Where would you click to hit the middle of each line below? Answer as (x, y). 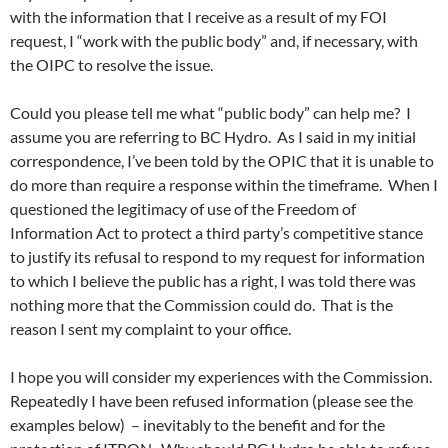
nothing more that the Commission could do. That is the (201, 304)
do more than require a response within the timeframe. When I (224, 184)
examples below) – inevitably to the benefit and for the (197, 424)
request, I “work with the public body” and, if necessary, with (214, 40)
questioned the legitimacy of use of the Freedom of (183, 208)
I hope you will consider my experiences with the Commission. (221, 376)
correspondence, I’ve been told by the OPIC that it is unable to (222, 160)
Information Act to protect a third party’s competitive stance (216, 232)
